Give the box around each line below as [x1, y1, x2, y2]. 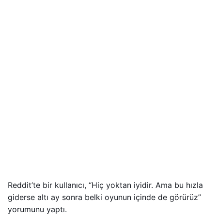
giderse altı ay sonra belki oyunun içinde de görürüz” [8, 192, 201, 202]
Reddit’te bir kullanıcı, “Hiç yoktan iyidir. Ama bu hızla [8, 180, 203, 190]
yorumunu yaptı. [8, 204, 67, 215]
